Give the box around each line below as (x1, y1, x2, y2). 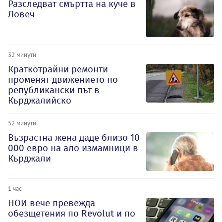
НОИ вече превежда (8, 197, 95, 209)
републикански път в (8, 84, 100, 96)
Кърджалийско (8, 95, 71, 107)
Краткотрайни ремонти (8, 63, 108, 75)
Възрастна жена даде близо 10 (8, 132, 140, 144)
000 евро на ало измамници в (8, 142, 138, 154)
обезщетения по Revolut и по (8, 207, 135, 219)
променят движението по (8, 74, 118, 86)
